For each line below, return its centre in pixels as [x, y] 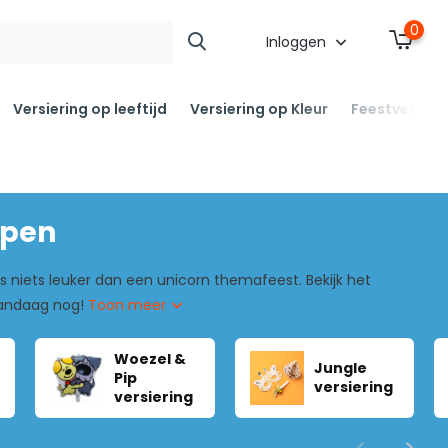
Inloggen [298, 42]
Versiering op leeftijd [89, 108]
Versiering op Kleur [258, 108]
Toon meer [128, 305]
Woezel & [149, 358]
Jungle [340, 368]
